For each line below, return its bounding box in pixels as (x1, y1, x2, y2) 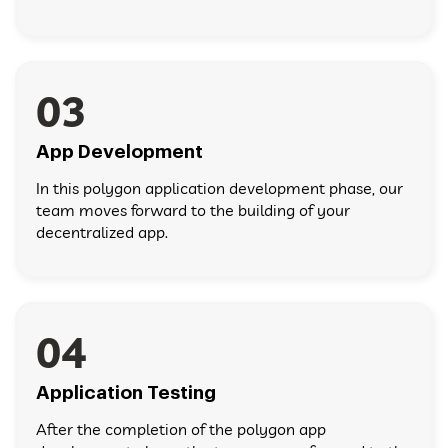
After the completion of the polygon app (36, 419, 326, 440)
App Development (36, 142, 203, 162)
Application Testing (36, 383, 216, 403)
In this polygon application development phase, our (36, 178, 403, 199)
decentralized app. (36, 222, 168, 243)
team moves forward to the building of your (36, 200, 350, 221)
